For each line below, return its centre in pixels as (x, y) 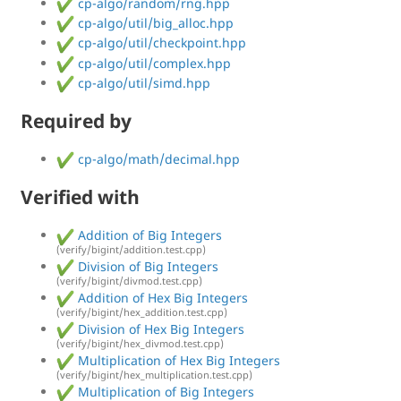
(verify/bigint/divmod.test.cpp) (129, 281)
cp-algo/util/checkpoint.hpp (160, 43)
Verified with (80, 197)
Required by (76, 121)
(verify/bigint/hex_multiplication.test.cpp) (154, 375)
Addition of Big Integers (148, 235)
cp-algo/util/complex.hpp (153, 63)
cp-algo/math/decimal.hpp (157, 159)
